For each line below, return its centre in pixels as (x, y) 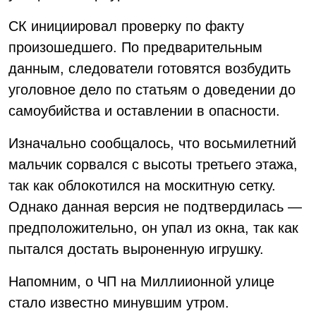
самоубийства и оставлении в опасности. (144, 111)
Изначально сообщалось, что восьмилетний (152, 143)
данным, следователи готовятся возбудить (150, 68)
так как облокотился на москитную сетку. (142, 186)
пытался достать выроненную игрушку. (136, 249)
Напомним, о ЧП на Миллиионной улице (141, 281)
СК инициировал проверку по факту (126, 26)
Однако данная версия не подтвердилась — (155, 207)
